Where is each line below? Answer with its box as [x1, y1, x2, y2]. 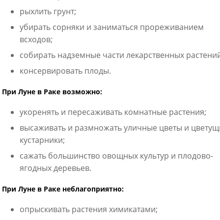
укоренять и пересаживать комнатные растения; [19, 107, 206, 117]
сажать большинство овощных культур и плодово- [19, 150, 213, 161]
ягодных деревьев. [19, 163, 91, 173]
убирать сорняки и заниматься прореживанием [19, 22, 204, 32]
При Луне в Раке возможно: [1, 87, 102, 96]
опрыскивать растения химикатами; [19, 204, 158, 215]
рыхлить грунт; [19, 6, 76, 17]
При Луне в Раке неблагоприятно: [1, 184, 124, 193]
